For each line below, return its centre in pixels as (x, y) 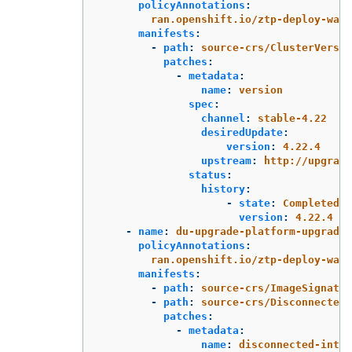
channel (223, 118)
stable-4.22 (292, 118)
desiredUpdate (242, 132)
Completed (311, 203)
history (223, 189)
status (207, 174)
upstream (226, 160)
